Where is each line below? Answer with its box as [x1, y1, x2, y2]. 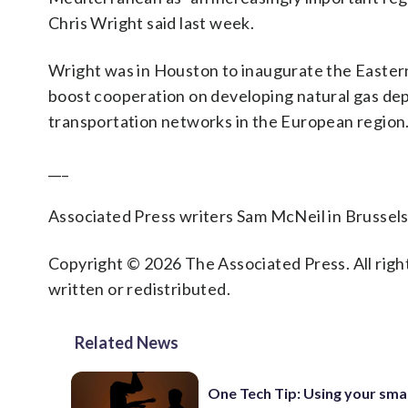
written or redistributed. [48, 279, 230, 299]
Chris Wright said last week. [48, 13, 255, 33]
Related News [75, 332, 178, 352]
